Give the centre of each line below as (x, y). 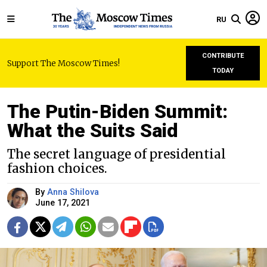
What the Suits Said (93, 131)
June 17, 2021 (63, 203)
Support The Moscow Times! (63, 63)
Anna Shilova (73, 192)
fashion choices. (57, 169)
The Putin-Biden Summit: (117, 111)
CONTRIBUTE (223, 56)
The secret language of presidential (117, 154)
